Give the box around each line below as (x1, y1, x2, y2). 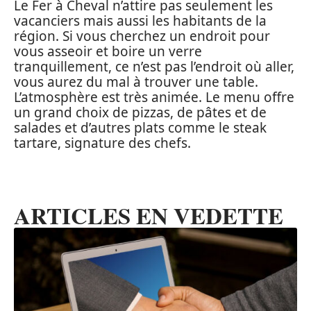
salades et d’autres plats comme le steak (14, 118, 267, 137)
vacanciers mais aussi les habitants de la (14, 11, 267, 30)
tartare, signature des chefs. (14, 133, 191, 152)
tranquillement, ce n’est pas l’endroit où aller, (14, 57, 294, 76)
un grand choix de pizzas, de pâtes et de (14, 103, 267, 121)
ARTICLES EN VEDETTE (14, 199, 283, 233)
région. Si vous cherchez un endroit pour (14, 26, 270, 45)
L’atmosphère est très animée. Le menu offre (14, 87, 294, 106)
